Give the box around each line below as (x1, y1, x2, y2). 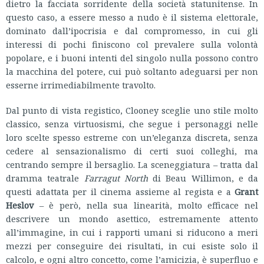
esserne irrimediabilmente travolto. (6, 79, 156, 91)
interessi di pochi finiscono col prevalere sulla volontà (6, 38, 258, 50)
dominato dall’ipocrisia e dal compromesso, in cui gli (6, 25, 258, 37)
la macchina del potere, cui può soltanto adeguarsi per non (6, 65, 258, 77)
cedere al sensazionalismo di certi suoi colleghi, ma (6, 145, 258, 157)
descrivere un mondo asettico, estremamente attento (6, 213, 258, 225)
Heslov (6, 199, 34, 211)
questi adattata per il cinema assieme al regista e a (6, 186, 235, 197)
